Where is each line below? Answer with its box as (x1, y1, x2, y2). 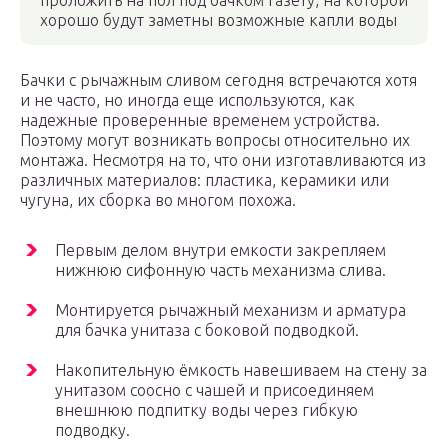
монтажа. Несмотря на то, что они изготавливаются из (20, 151, 426, 170)
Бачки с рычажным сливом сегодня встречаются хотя (20, 71, 417, 90)
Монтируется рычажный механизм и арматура (55, 301, 406, 320)
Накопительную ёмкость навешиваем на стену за (55, 361, 427, 380)
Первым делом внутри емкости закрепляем (55, 241, 386, 260)
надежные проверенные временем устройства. (20, 111, 380, 130)
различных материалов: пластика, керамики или (20, 171, 389, 190)
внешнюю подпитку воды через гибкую (55, 401, 358, 420)
